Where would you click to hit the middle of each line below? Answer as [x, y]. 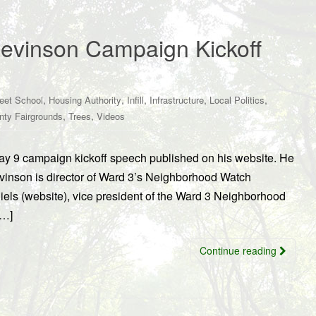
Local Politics [237, 100]
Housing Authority [85, 100]
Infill [135, 100]
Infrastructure [177, 100]
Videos [111, 116]
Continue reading [239, 250]
